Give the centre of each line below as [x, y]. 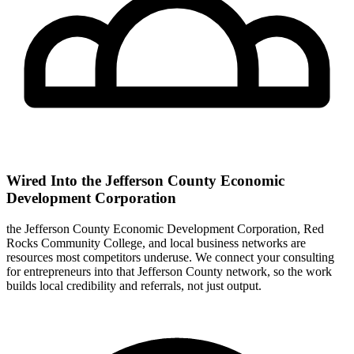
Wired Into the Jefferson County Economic [145, 181]
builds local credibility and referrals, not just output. [134, 285]
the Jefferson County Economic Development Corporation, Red [165, 228]
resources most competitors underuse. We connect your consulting [170, 257]
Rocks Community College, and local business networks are [156, 243]
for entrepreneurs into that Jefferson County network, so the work [169, 271]
